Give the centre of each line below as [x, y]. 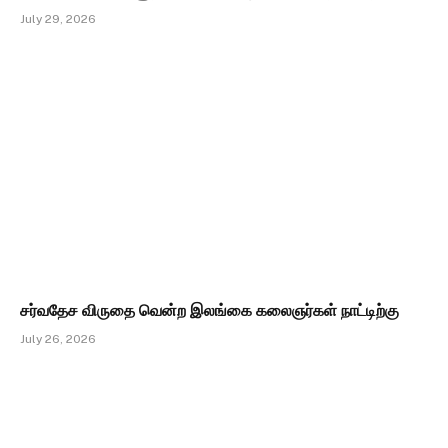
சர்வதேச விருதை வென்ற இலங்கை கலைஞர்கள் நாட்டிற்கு [209, 310]
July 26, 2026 [58, 338]
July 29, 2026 [58, 19]
